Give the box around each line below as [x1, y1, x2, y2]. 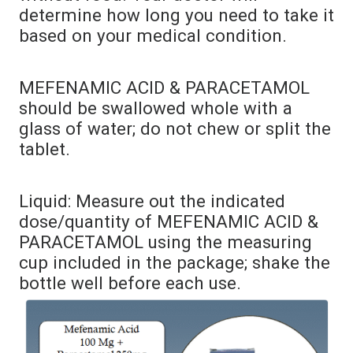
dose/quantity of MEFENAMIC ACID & [19, 211, 318, 232]
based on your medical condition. [19, 25, 287, 46]
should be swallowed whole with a [19, 98, 292, 118]
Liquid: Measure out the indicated [19, 191, 285, 211]
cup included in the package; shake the [19, 252, 330, 273]
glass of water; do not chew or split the [19, 118, 331, 139]
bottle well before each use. [19, 273, 241, 293]
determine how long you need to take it [19, 5, 334, 25]
